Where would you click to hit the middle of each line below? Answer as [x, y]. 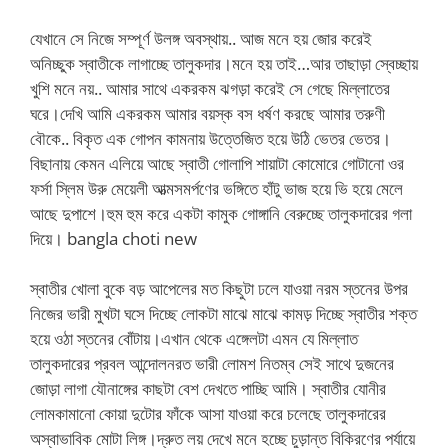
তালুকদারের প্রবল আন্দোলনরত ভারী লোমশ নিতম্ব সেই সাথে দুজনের [212, 363]
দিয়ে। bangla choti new [113, 238]
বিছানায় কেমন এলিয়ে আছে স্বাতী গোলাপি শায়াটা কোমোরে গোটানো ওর [217, 163]
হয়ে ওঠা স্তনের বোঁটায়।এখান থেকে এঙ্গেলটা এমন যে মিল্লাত [194, 338]
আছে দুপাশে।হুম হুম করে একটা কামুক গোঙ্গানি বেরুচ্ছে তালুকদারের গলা [221, 213]
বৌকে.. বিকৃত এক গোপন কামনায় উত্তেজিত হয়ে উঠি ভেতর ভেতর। [210, 138]
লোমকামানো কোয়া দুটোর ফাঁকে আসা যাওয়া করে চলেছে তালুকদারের [208, 413]
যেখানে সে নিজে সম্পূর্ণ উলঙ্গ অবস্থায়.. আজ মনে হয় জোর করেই [201, 38]
